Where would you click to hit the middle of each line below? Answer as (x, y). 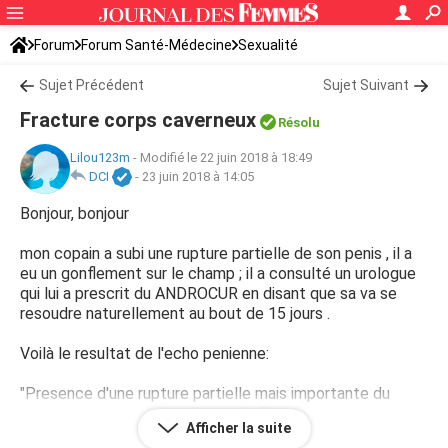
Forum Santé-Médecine (156, 45)
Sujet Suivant (366, 85)
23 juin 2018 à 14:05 (198, 177)
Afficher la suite (236, 428)
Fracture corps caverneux (138, 120)
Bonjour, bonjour (74, 213)
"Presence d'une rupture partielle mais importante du (205, 393)
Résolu (299, 122)
